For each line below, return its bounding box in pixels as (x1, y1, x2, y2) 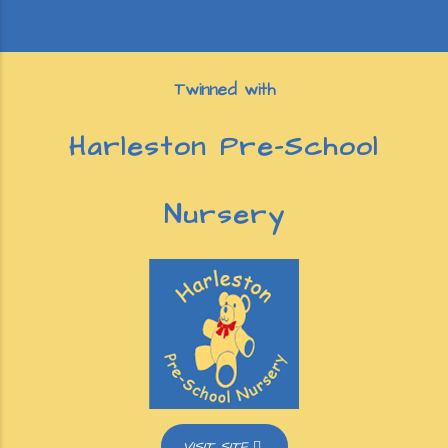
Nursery (163, 195, 285, 234)
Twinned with (173, 77, 275, 102)
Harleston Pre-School (69, 127, 379, 166)
